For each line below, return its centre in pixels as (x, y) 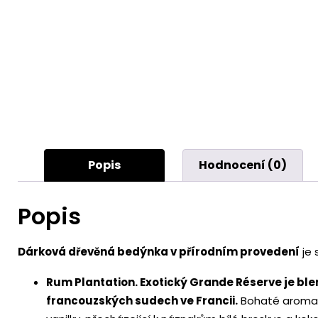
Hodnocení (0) (243, 165)
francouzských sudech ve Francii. (142, 301)
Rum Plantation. (93, 283)
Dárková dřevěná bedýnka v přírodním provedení (159, 252)
